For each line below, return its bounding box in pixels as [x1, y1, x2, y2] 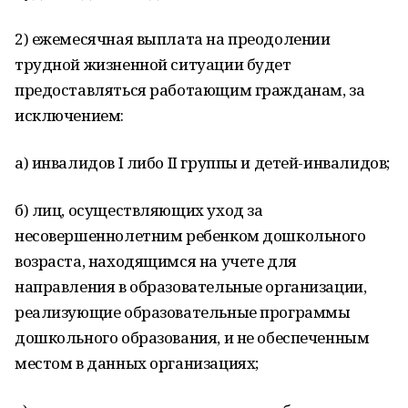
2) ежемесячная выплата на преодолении [15, 28, 331, 49]
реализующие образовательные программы [15, 301, 351, 322]
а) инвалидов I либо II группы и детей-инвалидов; [15, 152, 390, 173]
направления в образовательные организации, [15, 276, 367, 297]
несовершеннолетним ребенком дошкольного [15, 225, 366, 246]
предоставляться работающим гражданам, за [15, 79, 365, 100]
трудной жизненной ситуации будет [15, 54, 291, 75]
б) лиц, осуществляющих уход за [15, 199, 263, 220]
